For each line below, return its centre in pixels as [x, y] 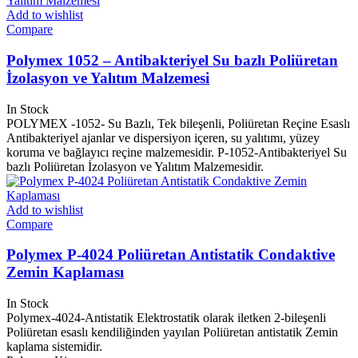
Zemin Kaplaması [65, 272]
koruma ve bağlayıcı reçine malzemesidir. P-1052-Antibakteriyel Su [177, 152]
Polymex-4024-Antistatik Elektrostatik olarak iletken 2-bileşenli [166, 318]
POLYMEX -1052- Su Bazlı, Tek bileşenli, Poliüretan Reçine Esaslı [178, 123]
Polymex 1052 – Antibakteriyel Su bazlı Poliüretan [172, 60]
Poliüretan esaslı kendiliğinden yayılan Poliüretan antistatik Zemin [172, 332]
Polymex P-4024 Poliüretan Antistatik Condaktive [171, 255]
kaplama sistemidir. [54, 347]
